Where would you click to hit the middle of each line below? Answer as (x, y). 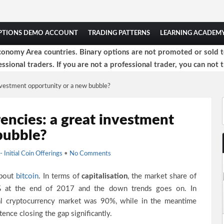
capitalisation (105, 176)
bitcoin (27, 176)
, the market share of (162, 176)
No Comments (90, 154)
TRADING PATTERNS (119, 33)
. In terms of (60, 176)
